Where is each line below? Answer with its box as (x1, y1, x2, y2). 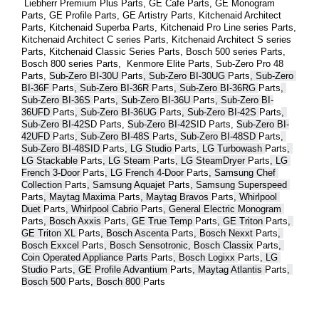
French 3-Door (21, 167, 83, 178)
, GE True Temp (126, 215, 195, 226)
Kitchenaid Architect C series (21, 33, 144, 45)
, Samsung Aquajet (87, 179, 168, 190)
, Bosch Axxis (43, 215, 104, 226)
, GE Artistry (117, 9, 171, 21)
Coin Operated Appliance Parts (21, 251, 151, 263)
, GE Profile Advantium (73, 263, 170, 275)
